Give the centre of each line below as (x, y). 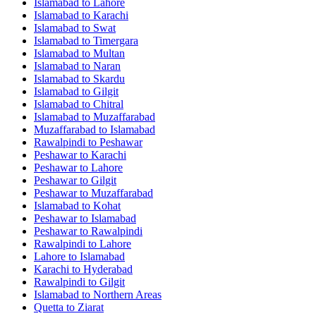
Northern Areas (127, 294)
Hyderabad (108, 269)
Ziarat (91, 307)
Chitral (108, 104)
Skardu (109, 78)
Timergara (116, 40)
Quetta (49, 307)
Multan (109, 53)
